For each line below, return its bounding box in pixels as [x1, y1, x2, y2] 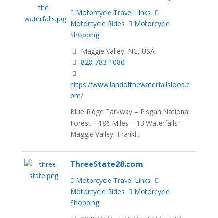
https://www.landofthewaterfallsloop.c [70, 80, 190, 90]
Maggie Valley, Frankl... [70, 129, 141, 139]
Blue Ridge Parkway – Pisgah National [70, 107, 190, 117]
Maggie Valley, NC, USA [79, 46, 155, 56]
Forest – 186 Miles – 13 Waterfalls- [70, 118, 181, 128]
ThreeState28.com [70, 158, 144, 169]
